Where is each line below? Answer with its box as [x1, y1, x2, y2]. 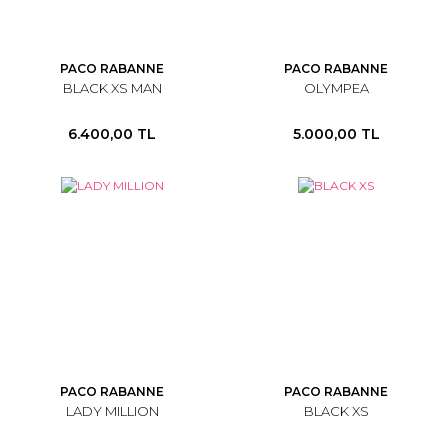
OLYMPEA [303, 80, 369, 96]
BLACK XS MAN [62, 80, 162, 96]
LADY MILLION [65, 403, 159, 419]
